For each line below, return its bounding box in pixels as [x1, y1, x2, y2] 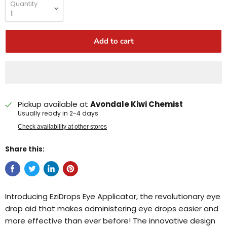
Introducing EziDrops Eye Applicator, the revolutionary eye [5, 191, 220, 202]
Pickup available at [18, 98, 90, 109]
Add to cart [93, 35, 134, 46]
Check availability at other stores [18, 123, 107, 130]
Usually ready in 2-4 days [18, 108, 98, 118]
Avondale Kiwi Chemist [90, 98, 183, 109]
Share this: [5, 144, 45, 154]
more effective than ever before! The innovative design [5, 215, 215, 226]
